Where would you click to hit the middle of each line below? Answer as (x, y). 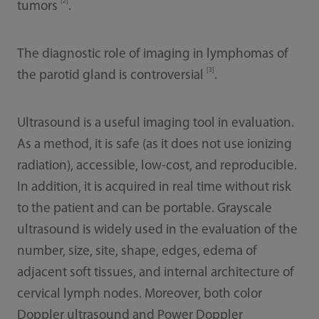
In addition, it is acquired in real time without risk (154, 187)
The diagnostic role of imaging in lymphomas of (152, 54)
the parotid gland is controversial (111, 75)
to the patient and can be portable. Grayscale (144, 209)
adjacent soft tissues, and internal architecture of (155, 273)
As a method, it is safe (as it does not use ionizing (154, 145)
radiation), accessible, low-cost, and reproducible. (157, 166)
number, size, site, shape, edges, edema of (137, 251)
